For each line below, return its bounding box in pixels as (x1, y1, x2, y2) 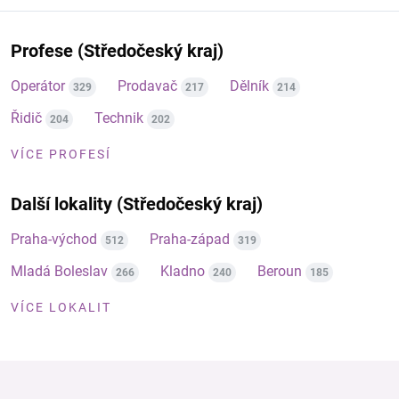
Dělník (230, 77, 269, 94)
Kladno (160, 263, 205, 280)
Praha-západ (150, 231, 230, 248)
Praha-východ (11, 231, 97, 248)
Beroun (257, 263, 302, 280)
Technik (94, 110, 143, 126)
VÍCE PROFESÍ (11, 147, 111, 161)
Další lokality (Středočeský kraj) (11, 193, 263, 215)
